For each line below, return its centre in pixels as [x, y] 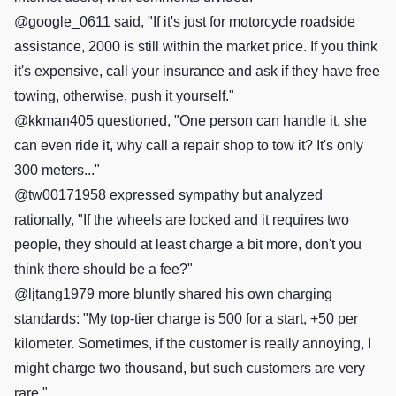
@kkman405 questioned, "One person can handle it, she [190, 121]
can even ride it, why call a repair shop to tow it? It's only [189, 145]
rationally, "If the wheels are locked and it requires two [182, 220]
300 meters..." [57, 170]
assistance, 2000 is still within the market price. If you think [196, 46]
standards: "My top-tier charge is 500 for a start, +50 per [186, 319]
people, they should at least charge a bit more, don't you [188, 244]
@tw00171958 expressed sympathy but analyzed [168, 195]
